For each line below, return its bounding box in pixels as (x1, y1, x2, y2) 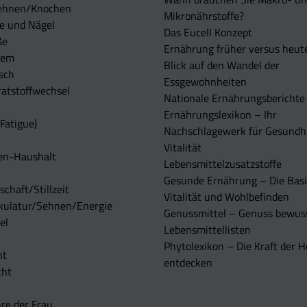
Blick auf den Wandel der (164, 57, 280, 74)
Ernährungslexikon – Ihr (164, 106, 277, 123)
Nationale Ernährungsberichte (164, 90, 305, 107)
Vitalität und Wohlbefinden (164, 188, 289, 206)
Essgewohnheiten (164, 73, 247, 90)
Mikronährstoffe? (164, 8, 244, 25)
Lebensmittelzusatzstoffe (164, 156, 282, 173)
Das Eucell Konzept (164, 24, 252, 41)
